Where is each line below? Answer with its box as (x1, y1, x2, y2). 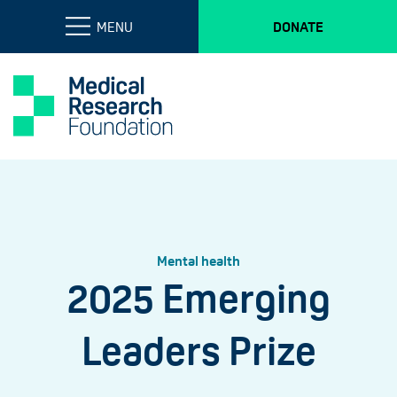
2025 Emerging (66, 276, 331, 322)
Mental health (157, 253, 240, 269)
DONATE (272, 19, 323, 35)
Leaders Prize (81, 329, 316, 374)
